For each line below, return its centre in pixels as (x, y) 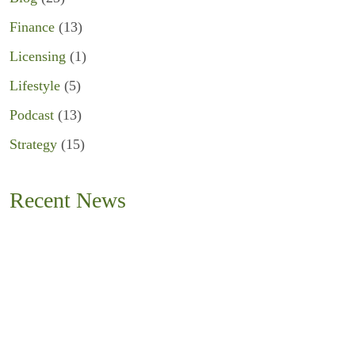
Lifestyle (35, 86)
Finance (32, 27)
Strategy (33, 144)
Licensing (38, 56)
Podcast (32, 115)
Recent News (68, 200)
